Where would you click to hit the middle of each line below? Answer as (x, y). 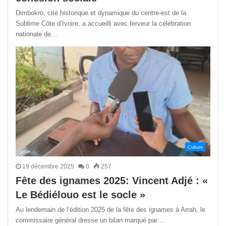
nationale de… (37, 34)
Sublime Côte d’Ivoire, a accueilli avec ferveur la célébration (103, 23)
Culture (195, 147)
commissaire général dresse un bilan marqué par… (90, 220)
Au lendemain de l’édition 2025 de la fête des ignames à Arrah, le (110, 209)
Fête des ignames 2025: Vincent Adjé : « (112, 180)
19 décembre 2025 (48, 166)
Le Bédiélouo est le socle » (80, 194)
